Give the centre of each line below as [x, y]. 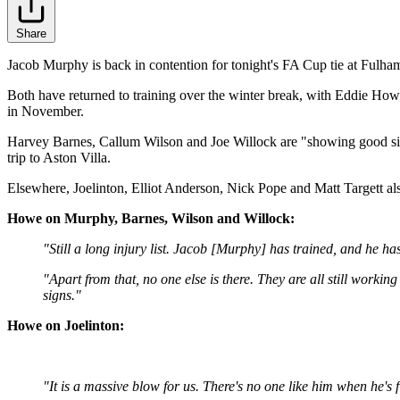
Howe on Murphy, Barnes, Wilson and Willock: [153, 219]
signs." [62, 296]
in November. [46, 112]
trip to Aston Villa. [59, 158]
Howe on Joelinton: [66, 326]
